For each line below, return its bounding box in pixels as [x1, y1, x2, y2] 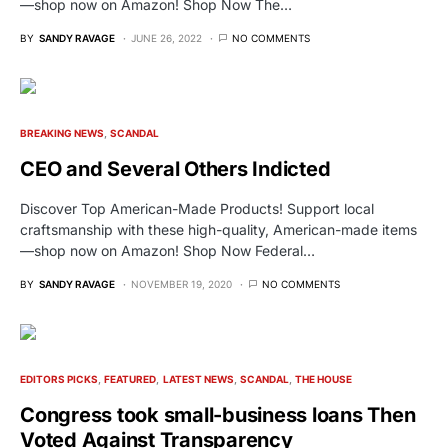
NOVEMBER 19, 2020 [131, 277, 232, 290]
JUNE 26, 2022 [131, 31, 202, 44]
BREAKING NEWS [20, 126, 104, 139]
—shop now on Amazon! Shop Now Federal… [20, 241, 315, 259]
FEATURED [104, 372, 157, 385]
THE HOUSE [295, 372, 352, 385]
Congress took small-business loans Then [20, 402, 416, 427]
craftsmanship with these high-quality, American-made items [20, 220, 417, 238]
